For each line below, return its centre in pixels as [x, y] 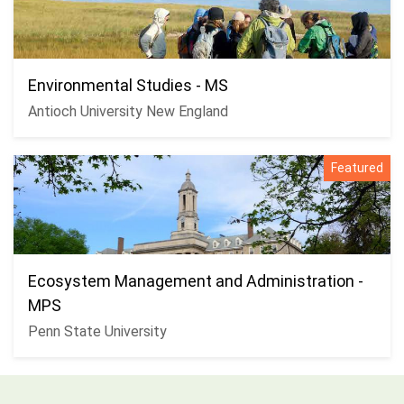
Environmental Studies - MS [128, 85]
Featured [357, 167]
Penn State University [97, 331]
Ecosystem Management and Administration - [196, 280]
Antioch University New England [128, 111]
